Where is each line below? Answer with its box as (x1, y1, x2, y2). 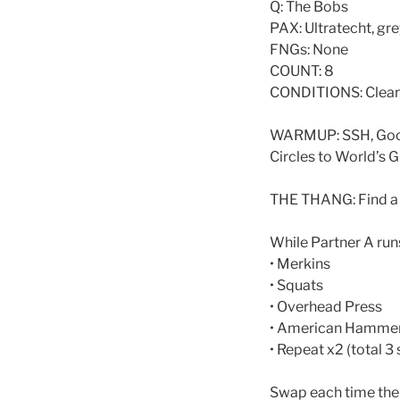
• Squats (270, 277, 323, 295)
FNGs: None (270, 41, 348, 59)
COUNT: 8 (270, 62, 334, 80)
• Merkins (270, 255, 330, 273)
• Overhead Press (270, 298, 382, 316)
